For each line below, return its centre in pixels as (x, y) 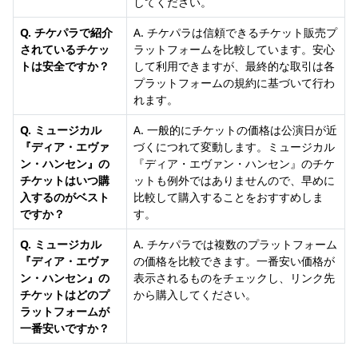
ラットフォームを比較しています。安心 (234, 50)
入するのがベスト (65, 197)
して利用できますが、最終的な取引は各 (234, 66)
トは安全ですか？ (65, 66)
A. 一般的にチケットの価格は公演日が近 (235, 130)
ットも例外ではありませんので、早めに (234, 181)
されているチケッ (65, 50)
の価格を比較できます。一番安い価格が (234, 261)
